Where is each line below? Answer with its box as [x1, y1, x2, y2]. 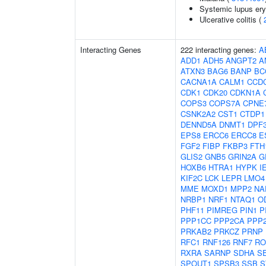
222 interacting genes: [180, 44, 259, 55]
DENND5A [180, 119, 217, 130]
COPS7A [209, 97, 240, 109]
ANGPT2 [226, 55, 256, 66]
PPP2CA [214, 215, 245, 226]
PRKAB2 [180, 226, 211, 237]
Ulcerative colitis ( [199, 14, 264, 25]
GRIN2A [228, 151, 256, 162]
